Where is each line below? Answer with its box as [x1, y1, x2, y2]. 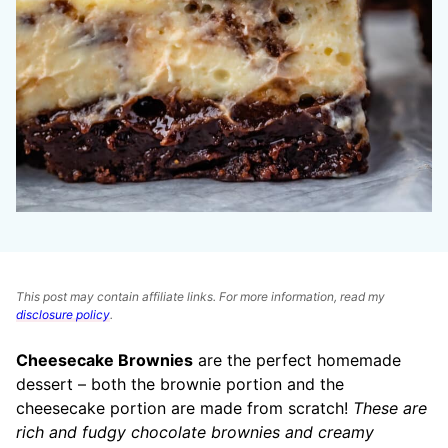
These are [353, 398, 427, 418]
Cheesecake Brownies [16, 350, 193, 370]
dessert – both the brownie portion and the [16, 374, 344, 394]
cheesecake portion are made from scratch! [16, 398, 353, 418]
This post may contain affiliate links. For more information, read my [16, 289, 385, 304]
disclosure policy [16, 307, 110, 322]
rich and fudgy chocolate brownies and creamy [16, 422, 374, 442]
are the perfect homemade [193, 350, 401, 370]
